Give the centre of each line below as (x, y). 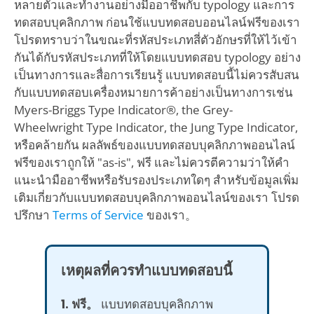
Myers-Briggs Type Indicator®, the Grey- (123, 109)
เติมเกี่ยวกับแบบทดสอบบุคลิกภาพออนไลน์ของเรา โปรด (156, 197)
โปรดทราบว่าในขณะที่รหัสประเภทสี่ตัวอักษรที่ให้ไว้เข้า (155, 39)
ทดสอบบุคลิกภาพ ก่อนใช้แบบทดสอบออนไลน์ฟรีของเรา (157, 22)
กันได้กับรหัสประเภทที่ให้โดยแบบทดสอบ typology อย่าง (157, 57)
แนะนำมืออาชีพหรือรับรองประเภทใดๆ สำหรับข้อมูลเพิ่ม (156, 179)
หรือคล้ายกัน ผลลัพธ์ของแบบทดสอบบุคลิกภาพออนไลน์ (154, 144)
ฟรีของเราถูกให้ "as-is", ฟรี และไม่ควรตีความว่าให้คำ (151, 162)
